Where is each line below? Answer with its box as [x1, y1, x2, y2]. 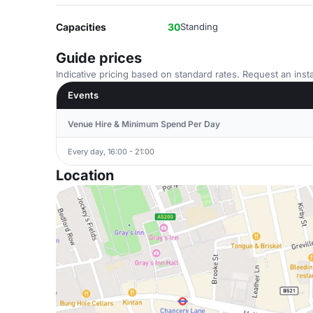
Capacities [56, 21, 106, 33]
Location [56, 167, 114, 184]
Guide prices [56, 50, 142, 66]
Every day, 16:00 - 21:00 [68, 146, 154, 156]
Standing [180, 21, 218, 32]
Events [68, 89, 99, 101]
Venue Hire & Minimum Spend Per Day [68, 119, 220, 129]
